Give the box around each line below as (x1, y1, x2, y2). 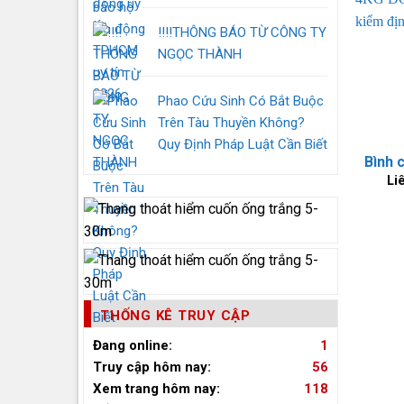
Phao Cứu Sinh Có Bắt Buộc (158, 93, 324, 109)
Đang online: (93, 337, 172, 353)
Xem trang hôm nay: (93, 381, 220, 397)
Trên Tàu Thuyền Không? (158, 115, 305, 131)
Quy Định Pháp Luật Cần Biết (158, 136, 327, 152)
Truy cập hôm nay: (93, 359, 211, 375)
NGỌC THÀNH (158, 46, 242, 62)
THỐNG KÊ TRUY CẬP (100, 308, 251, 324)
